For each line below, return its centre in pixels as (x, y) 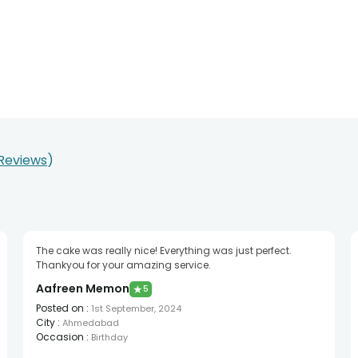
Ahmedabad (90, 323)
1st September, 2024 (136, 309)
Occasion (60, 337)
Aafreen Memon (82, 289)
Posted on (60, 308)
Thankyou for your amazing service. (123, 265)
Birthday (109, 338)
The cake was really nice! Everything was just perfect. (163, 251)
